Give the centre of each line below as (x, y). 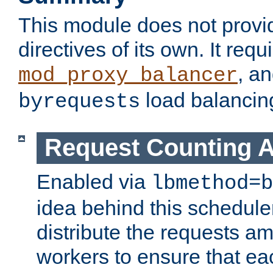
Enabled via (94, 181)
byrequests (79, 102)
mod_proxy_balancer (128, 76)
